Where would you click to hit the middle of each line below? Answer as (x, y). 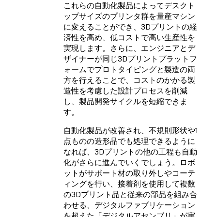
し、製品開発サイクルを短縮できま (125, 101)
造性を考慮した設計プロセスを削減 (125, 90)
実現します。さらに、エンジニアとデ (129, 48)
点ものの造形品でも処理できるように (129, 141)
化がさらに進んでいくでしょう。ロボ (129, 162)
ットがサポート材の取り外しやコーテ (129, 173)
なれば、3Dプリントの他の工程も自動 (130, 151)
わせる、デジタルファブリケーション (129, 205)
